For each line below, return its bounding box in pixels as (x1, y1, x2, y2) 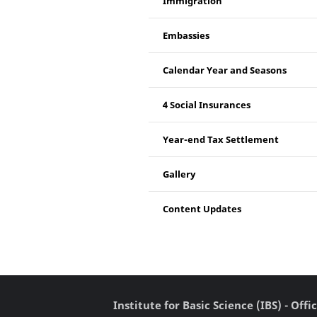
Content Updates (163, 202, 241, 215)
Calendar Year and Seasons (163, 64, 287, 76)
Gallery (163, 168, 195, 180)
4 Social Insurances (163, 98, 250, 111)
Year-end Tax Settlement (163, 133, 279, 146)
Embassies (163, 29, 209, 42)
